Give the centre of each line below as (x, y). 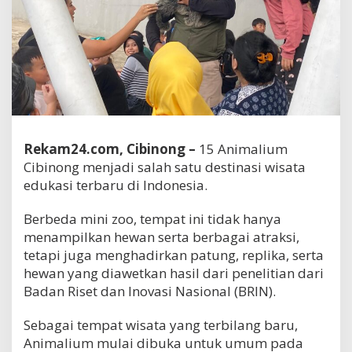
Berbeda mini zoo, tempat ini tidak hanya (152, 218)
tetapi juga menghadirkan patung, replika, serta (174, 255)
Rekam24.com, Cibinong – (110, 148)
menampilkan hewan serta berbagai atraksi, (161, 236)
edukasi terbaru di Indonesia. (115, 185)
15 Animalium (242, 148)
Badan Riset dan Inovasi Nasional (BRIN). (150, 291)
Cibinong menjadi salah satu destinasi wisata (165, 167)
